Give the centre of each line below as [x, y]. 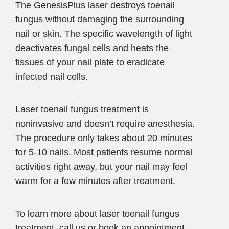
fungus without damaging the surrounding [100, 19]
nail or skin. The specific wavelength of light [104, 33]
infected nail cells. [52, 76]
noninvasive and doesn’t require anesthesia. [105, 123]
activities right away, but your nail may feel [101, 166]
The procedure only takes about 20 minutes [104, 138]
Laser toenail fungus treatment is [82, 109]
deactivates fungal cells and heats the [92, 48]
